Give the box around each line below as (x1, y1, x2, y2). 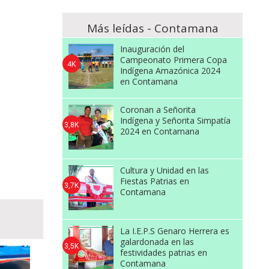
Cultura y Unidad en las (119, 165, 209, 176)
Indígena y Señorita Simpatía (119, 115, 231, 126)
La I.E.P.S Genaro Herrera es (119, 225, 229, 237)
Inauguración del (119, 43, 184, 55)
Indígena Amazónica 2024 (119, 65, 220, 76)
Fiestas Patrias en (119, 175, 189, 187)
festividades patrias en (119, 247, 207, 258)
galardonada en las (119, 236, 194, 247)
